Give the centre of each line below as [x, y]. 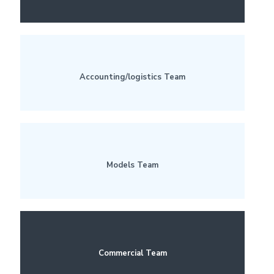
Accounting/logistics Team [132, 77]
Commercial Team [132, 253]
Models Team [132, 165]
